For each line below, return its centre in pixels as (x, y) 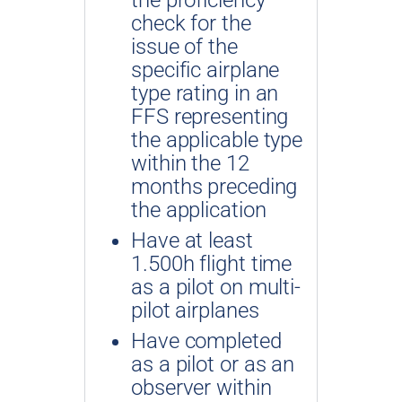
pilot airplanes (195, 310)
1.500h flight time (212, 263)
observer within (201, 387)
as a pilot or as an (213, 364)
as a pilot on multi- (216, 287)
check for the (191, 23)
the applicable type (217, 140)
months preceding (214, 186)
